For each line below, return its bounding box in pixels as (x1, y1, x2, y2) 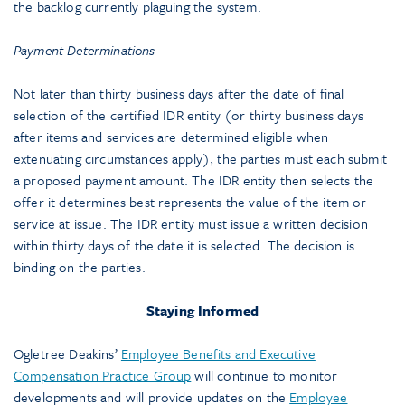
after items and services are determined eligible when (14, 127, 329, 147)
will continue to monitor (191, 365, 338, 386)
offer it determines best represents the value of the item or (14, 192, 367, 212)
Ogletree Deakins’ (14, 344, 121, 364)
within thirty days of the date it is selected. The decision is (14, 235, 354, 256)
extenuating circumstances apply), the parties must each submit (14, 148, 387, 169)
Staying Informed (146, 300, 259, 321)
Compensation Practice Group (14, 365, 192, 386)
